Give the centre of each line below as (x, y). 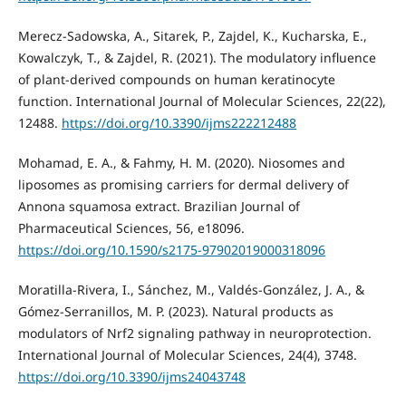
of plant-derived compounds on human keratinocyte (176, 79)
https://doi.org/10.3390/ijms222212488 (179, 122)
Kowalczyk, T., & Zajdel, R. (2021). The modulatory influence (197, 57)
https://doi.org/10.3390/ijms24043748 (131, 376)
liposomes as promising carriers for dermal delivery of (183, 184)
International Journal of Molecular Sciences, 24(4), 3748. (187, 354)
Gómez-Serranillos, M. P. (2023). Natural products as (175, 311)
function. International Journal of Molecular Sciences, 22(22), (202, 101)
